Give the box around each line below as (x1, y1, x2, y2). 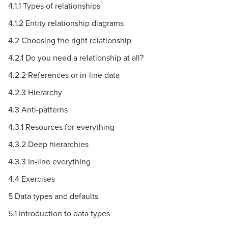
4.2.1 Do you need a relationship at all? (8, 52, 144, 64)
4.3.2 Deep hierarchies (8, 138, 89, 150)
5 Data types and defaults (8, 190, 98, 202)
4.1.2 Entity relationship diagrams (8, 17, 124, 29)
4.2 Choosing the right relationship (8, 35, 131, 46)
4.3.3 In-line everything (8, 156, 91, 167)
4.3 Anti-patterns (8, 104, 68, 116)
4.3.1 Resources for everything (8, 121, 115, 133)
